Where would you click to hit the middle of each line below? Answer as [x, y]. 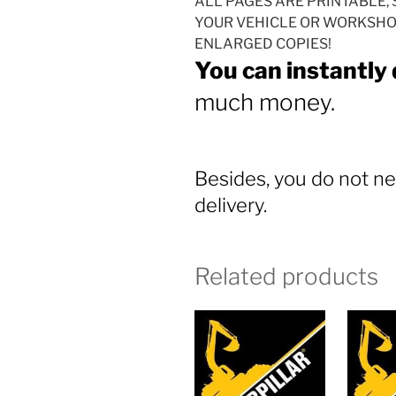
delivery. [233, 205]
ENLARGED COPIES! [263, 44]
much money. [267, 103]
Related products [286, 277]
